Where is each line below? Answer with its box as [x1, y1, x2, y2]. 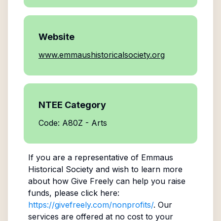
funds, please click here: [28, 188, 119, 198]
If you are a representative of [28, 152, 141, 162]
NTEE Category [38, 100, 106, 110]
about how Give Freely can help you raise [28, 176, 185, 186]
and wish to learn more [93, 164, 183, 174]
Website [38, 32, 74, 42]
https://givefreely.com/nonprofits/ [28, 200, 153, 210]
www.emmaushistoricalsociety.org [38, 50, 165, 60]
